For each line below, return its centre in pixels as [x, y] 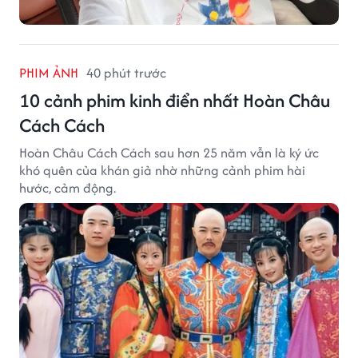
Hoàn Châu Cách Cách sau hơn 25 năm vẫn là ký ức [169, 152]
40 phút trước [126, 72]
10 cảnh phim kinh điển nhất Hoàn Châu [175, 100]
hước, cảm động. [68, 187]
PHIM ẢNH [49, 72]
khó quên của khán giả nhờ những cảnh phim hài [162, 170]
